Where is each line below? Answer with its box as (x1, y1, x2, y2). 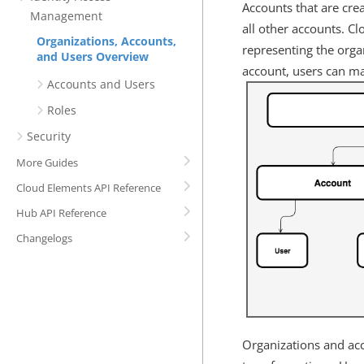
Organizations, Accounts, (37, 33, 176, 49)
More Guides (16, 155, 78, 170)
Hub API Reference (16, 206, 106, 220)
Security (27, 128, 71, 144)
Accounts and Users (47, 76, 155, 92)
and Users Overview (37, 49, 149, 64)
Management (30, 8, 102, 24)
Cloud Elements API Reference (16, 180, 161, 195)
